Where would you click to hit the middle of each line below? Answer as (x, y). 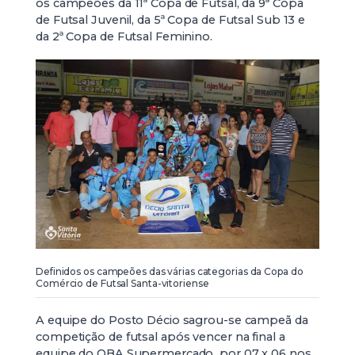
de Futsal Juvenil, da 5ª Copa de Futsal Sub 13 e (171, 20)
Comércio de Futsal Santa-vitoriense (122, 284)
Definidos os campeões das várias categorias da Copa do (170, 272)
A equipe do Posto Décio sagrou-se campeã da (172, 321)
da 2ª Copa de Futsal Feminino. (124, 37)
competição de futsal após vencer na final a (160, 337)
